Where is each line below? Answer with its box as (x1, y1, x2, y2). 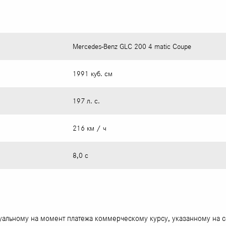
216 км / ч (73, 124, 107, 133)
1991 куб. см (73, 69, 113, 79)
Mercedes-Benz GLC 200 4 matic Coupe (73, 42, 192, 51)
